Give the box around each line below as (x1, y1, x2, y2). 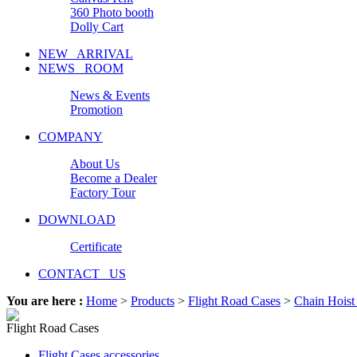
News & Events (70, 88, 150, 102)
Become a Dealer (70, 171, 157, 185)
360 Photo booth (70, 6, 154, 19)
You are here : (6, 294, 86, 308)
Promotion (70, 103, 123, 116)
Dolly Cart (70, 20, 124, 33)
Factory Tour (70, 186, 135, 199)
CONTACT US (38, 267, 126, 280)
